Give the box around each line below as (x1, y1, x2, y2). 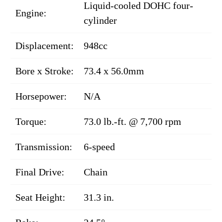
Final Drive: (15, 166, 64, 177)
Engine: (15, 7, 47, 18)
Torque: (15, 116, 47, 127)
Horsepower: (15, 91, 67, 102)
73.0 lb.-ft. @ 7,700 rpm (84, 116, 181, 127)
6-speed (84, 141, 115, 152)
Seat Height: (15, 192, 65, 203)
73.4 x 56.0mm (84, 65, 144, 76)
